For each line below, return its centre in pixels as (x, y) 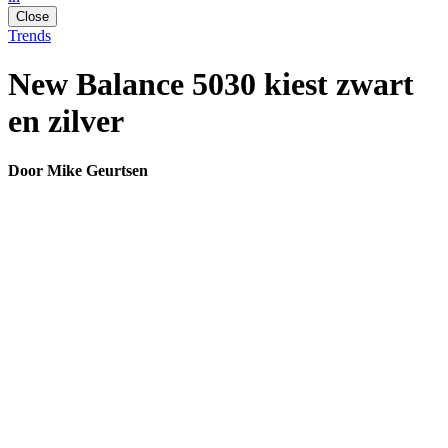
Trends (29, 35)
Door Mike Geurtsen (78, 170)
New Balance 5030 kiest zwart (211, 84)
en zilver (66, 121)
